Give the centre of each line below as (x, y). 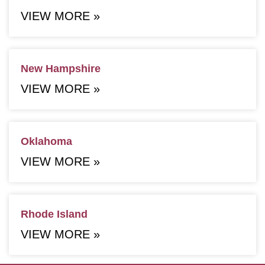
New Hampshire (61, 68)
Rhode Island (54, 214)
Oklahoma (46, 141)
